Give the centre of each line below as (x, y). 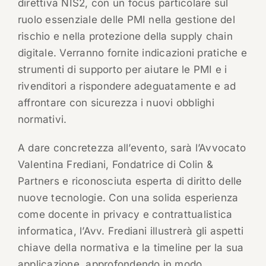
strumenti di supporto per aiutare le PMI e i (122, 70)
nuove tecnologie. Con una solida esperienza (128, 198)
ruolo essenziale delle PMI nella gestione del (126, 20)
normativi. (42, 120)
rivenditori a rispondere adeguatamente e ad (127, 86)
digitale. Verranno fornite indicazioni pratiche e (132, 53)
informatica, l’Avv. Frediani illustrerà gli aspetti (131, 231)
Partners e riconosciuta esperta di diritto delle (130, 181)
